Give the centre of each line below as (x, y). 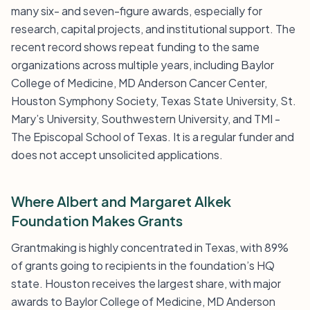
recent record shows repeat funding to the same (135, 47)
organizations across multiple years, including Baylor (143, 65)
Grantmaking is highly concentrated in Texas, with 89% (150, 247)
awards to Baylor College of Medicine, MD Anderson (143, 301)
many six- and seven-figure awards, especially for (137, 11)
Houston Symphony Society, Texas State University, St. (154, 101)
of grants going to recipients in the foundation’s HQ (143, 265)
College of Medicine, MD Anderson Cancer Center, (139, 83)
